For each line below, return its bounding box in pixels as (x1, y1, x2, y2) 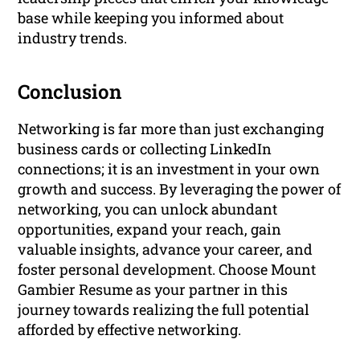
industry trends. (18, 28, 128, 48)
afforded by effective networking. (18, 320, 242, 340)
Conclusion (18, 79, 122, 105)
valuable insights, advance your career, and (18, 239, 313, 260)
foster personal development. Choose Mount (18, 260, 317, 280)
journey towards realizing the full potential (18, 300, 310, 320)
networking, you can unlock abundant (18, 199, 278, 219)
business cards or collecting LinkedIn (18, 139, 272, 159)
